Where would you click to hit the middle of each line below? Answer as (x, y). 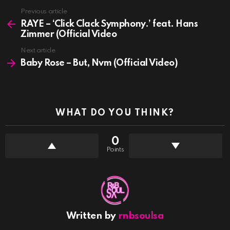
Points (115, 150)
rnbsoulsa (141, 216)
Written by (92, 216)
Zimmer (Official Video (69, 35)
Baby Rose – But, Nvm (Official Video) (99, 63)
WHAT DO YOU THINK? (115, 113)
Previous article (44, 12)
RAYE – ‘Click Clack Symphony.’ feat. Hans (109, 24)
